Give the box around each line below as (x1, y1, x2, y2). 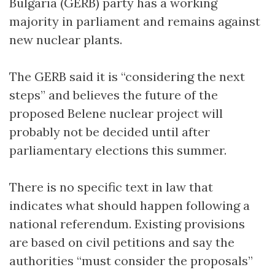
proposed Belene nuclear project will (9, 105, 223, 121)
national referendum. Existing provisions (9, 215, 245, 231)
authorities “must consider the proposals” (9, 252, 253, 268)
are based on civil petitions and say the (9, 234, 234, 250)
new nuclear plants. (9, 31, 122, 47)
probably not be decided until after (9, 123, 210, 139)
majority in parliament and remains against (9, 13, 260, 29)
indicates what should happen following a (9, 197, 250, 213)
